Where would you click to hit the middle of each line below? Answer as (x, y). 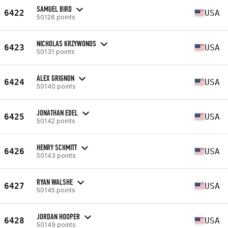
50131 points (56, 51)
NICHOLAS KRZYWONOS (66, 43)
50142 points (56, 121)
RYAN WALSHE (55, 182)
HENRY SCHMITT (57, 147)
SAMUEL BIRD (54, 9)
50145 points (56, 190)
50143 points (56, 155)
